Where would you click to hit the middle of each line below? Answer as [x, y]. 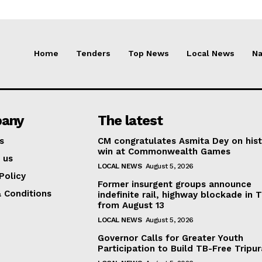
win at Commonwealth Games [164, 151]
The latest [130, 120]
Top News [149, 54]
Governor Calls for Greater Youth [171, 238]
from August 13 [131, 205]
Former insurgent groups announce [175, 184]
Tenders [93, 54]
